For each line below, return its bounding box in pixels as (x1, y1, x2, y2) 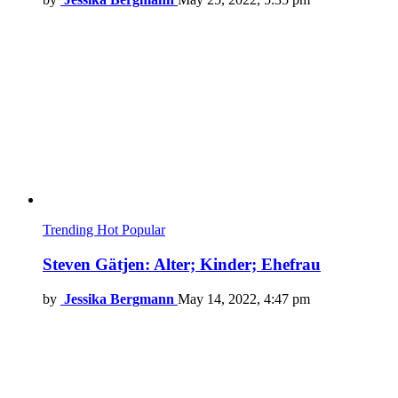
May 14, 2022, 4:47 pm (178, 291, 310, 306)
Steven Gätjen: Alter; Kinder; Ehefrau (43, 254, 321, 274)
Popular (122, 222, 165, 238)
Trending (43, 222, 97, 238)
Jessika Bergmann (64, 291, 174, 306)
